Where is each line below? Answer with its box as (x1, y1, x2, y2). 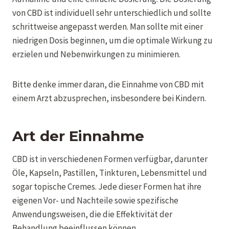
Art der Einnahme (12, 127, 144, 145)
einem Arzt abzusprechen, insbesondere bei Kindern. (12, 92, 206, 104)
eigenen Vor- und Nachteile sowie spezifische (12, 194, 178, 206)
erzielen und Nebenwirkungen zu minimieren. (12, 48, 180, 60)
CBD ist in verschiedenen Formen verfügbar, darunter (12, 153, 208, 165)
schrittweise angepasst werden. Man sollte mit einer (12, 20, 203, 32)
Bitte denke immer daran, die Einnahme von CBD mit (12, 78, 204, 90)
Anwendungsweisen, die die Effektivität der (12, 208, 172, 220)
